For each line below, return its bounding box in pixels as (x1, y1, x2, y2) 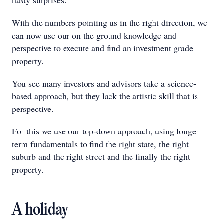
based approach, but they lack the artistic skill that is (12, 90, 198, 102)
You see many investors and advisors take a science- (12, 77, 196, 89)
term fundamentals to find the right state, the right (12, 138, 189, 150)
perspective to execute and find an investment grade (12, 42, 193, 54)
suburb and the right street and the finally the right (12, 151, 190, 162)
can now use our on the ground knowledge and (12, 29, 176, 41)
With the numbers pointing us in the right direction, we (12, 17, 207, 28)
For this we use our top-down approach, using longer (12, 125, 199, 137)
